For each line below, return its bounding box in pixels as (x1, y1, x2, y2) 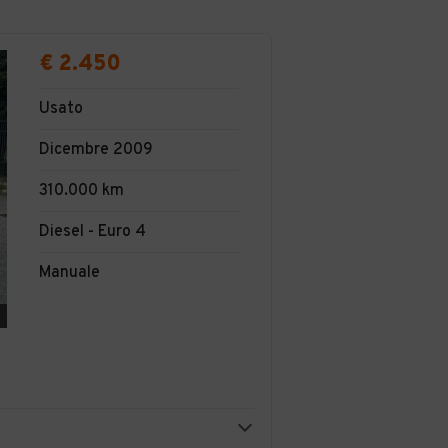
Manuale (39, 263, 100, 283)
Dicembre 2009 (39, 140, 153, 160)
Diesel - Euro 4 (39, 222, 146, 242)
